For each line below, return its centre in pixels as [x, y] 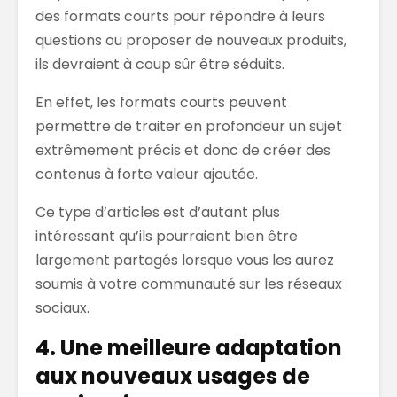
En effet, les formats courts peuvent [161, 103]
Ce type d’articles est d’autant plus [158, 213]
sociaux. [62, 308]
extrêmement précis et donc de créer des [183, 151]
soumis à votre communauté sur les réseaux [189, 284]
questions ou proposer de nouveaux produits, [191, 41]
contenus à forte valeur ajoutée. [147, 175]
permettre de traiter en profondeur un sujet [189, 127]
